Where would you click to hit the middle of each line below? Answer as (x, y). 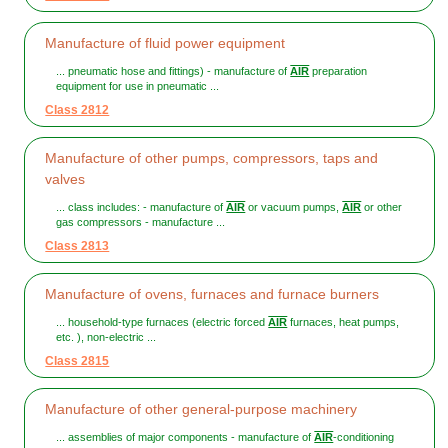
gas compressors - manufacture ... (141, 222)
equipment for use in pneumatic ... (138, 86)
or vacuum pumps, (294, 207)
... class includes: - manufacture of (141, 207)
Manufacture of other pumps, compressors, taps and (212, 158)
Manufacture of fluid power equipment (165, 43)
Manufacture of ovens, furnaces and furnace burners (212, 294)
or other (382, 207)
